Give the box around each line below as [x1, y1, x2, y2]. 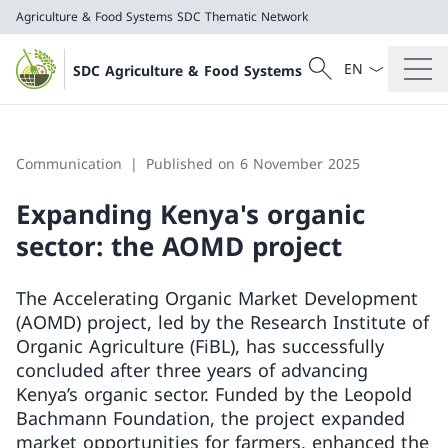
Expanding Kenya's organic [16, 196, 365, 232]
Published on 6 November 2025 [146, 154, 360, 173]
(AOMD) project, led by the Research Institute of [16, 310, 429, 334]
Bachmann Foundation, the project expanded [16, 406, 405, 430]
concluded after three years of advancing [16, 358, 368, 382]
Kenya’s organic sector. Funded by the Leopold [16, 382, 412, 406]
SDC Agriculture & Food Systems [72, 60, 302, 80]
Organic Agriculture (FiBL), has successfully [16, 334, 384, 358]
